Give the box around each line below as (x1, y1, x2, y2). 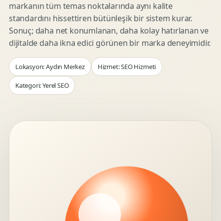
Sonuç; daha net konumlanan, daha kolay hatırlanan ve (9, 25, 209, 36)
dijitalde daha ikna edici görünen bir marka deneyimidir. (9, 37, 211, 48)
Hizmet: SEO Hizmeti (97, 62, 156, 71)
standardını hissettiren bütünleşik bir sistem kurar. (9, 13, 193, 24)
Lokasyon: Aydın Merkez (15, 62, 85, 71)
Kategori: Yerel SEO (15, 81, 69, 90)
